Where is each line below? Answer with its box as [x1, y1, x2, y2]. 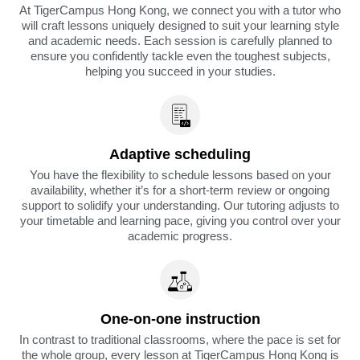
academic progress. [128, 228, 232, 243]
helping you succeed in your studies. [84, 63, 276, 78]
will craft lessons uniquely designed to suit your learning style [21, 18, 339, 32]
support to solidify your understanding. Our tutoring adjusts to [21, 198, 339, 212]
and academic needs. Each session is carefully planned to [28, 33, 332, 47]
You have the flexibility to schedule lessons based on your [29, 167, 331, 182]
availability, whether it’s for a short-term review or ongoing [31, 182, 329, 197]
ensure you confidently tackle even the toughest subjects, [30, 48, 330, 63]
